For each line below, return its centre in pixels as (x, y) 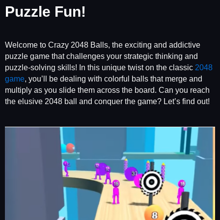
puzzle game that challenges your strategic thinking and (101, 56)
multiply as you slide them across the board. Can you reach (107, 90)
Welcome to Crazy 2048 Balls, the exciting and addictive (103, 45)
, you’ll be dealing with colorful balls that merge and (113, 79)
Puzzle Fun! (45, 12)
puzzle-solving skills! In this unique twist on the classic (100, 67)
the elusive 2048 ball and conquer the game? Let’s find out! (107, 101)
